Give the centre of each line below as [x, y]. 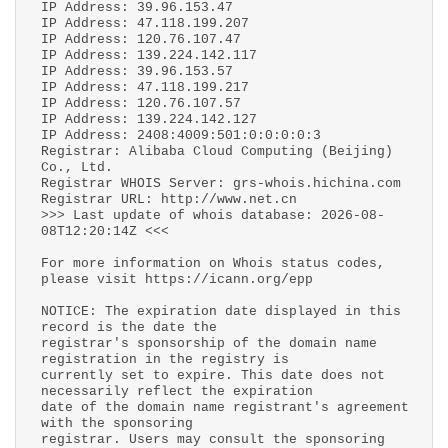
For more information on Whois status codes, [213, 263]
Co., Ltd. [77, 167]
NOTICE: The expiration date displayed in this [221, 311]
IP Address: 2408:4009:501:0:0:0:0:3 [181, 135]
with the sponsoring [117, 423]
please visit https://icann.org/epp [177, 279]
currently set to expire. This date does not [213, 375]
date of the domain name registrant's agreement [225, 407]
